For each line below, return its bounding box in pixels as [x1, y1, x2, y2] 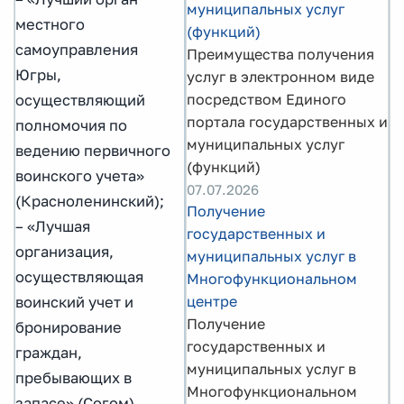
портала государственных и [187, 113, 388, 131]
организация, [15, 243, 114, 262]
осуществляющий [15, 91, 145, 110]
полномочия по [15, 116, 127, 135]
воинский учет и [15, 293, 133, 312]
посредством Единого [187, 90, 346, 108]
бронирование [15, 318, 122, 337]
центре [187, 292, 237, 310]
